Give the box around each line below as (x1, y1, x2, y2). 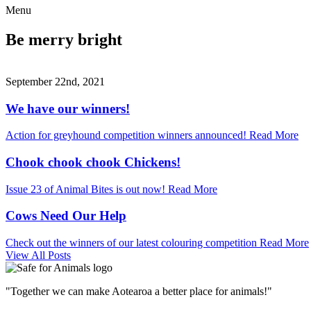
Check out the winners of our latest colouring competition (6, 237, 257, 249)
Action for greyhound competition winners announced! (6, 129, 246, 142)
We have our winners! (6, 101, 130, 116)
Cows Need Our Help (6, 208, 126, 224)
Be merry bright (6, 30, 122, 49)
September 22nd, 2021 (6, 75, 105, 87)
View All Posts (6, 249, 71, 262)
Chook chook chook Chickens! (6, 154, 180, 169)
